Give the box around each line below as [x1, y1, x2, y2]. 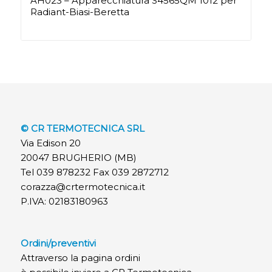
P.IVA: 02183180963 [20, 195, 108, 207]
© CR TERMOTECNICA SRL [20, 122, 144, 134]
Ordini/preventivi [20, 237, 96, 250]
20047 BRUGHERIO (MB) [20, 151, 137, 163]
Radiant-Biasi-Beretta [30, 6, 129, 18]
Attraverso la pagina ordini [20, 252, 140, 264]
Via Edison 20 [20, 137, 81, 149]
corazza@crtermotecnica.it [20, 180, 145, 192]
